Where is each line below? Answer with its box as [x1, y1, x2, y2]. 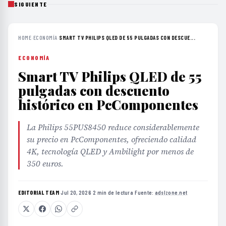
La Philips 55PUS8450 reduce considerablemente [27, 121, 199, 133]
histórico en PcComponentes [18, 95, 198, 114]
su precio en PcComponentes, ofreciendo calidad [27, 133, 196, 145]
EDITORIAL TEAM [18, 189, 59, 196]
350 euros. [27, 157, 64, 169]
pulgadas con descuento [18, 81, 169, 99]
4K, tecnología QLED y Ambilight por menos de [27, 145, 194, 157]
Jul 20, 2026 [61, 189, 91, 196]
